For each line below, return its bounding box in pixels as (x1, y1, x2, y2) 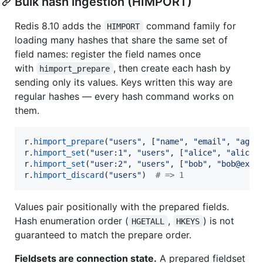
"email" (193, 136, 226, 146)
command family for (143, 19, 239, 32)
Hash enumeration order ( (15, 214, 129, 227)
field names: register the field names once (15, 48, 201, 60)
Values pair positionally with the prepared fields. (15, 200, 229, 213)
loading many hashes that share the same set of (15, 33, 228, 46)
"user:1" (90, 147, 127, 157)
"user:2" (90, 159, 127, 168)
